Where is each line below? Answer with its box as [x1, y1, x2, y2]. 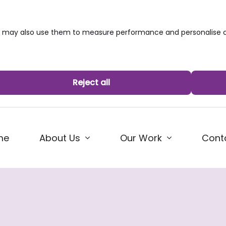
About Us [39, 131, 80, 144]
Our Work [120, 131, 162, 144]
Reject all [72, 77, 110, 88]
